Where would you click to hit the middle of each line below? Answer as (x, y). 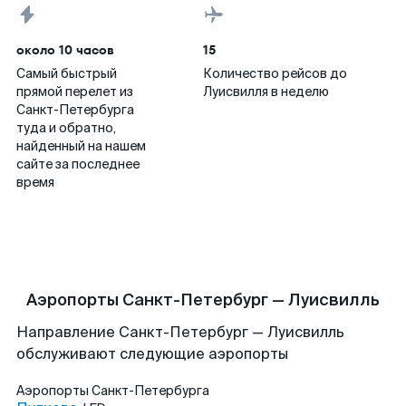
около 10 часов (65, 50)
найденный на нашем (81, 146)
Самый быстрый (67, 73)
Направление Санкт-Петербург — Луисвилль (180, 332)
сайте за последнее (78, 164)
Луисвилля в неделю (266, 92)
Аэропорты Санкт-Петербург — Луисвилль (203, 300)
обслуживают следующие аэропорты (152, 354)
